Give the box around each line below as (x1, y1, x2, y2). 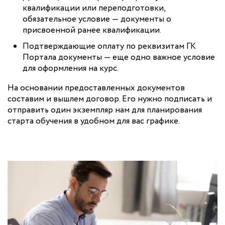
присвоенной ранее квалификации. (23, 24, 161, 37)
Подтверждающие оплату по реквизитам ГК (23, 40, 196, 53)
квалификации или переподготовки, (23, 2, 165, 15)
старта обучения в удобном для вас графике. (8, 115, 180, 128)
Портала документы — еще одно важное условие (23, 51, 215, 64)
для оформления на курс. (23, 62, 119, 75)
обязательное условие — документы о (23, 13, 171, 26)
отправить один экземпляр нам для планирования (8, 103, 202, 117)
